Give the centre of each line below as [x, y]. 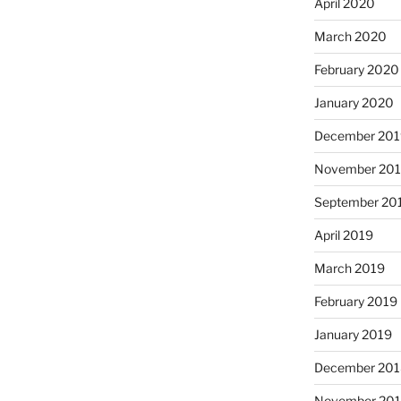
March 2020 [350, 37]
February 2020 [356, 70]
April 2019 [343, 235]
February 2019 [355, 302]
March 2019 [349, 269]
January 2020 [354, 103]
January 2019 [353, 335]
